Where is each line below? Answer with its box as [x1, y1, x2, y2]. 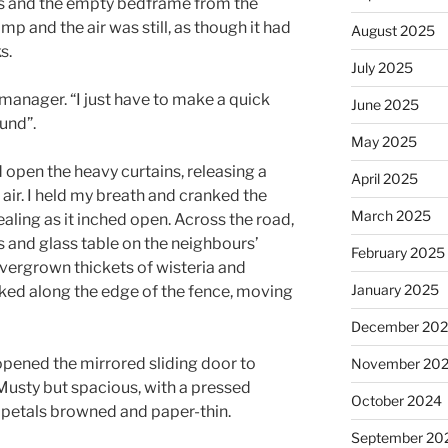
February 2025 [350, 243, 445, 261]
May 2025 [350, 132, 417, 150]
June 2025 [350, 95, 419, 113]
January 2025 [350, 280, 439, 298]
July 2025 [350, 58, 413, 76]
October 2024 [350, 391, 442, 409]
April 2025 [350, 169, 418, 187]
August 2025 [350, 21, 435, 39]
